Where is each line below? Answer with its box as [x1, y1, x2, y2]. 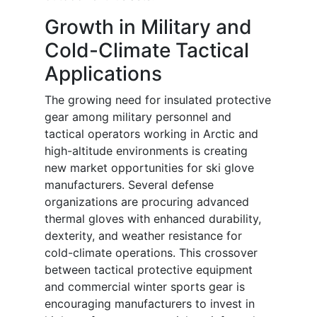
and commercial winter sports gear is [45, 279, 245, 294]
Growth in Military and [45, 15, 252, 40]
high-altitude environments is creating [45, 144, 248, 158]
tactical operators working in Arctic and [45, 127, 258, 142]
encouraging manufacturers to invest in [45, 296, 255, 311]
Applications [45, 62, 162, 86]
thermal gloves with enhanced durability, [45, 212, 261, 226]
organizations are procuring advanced [45, 195, 249, 209]
